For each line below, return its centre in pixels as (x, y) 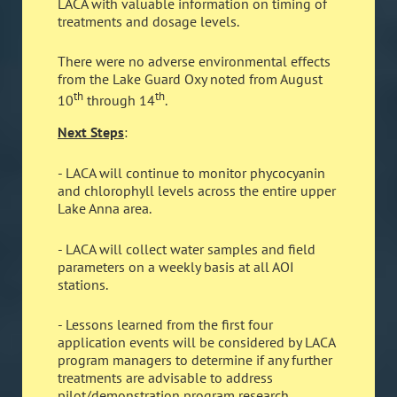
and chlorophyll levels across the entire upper (197, 191)
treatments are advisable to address (165, 378)
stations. (83, 284)
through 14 (119, 101)
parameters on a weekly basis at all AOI (176, 266)
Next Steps (91, 132)
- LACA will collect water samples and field (187, 249)
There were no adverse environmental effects (194, 62)
